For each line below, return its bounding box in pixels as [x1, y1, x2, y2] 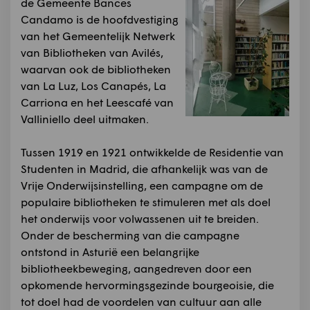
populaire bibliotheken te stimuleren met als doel [21, 194, 271, 208]
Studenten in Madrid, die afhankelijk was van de [21, 161, 268, 175]
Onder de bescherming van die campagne [21, 228, 239, 241]
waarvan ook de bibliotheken [21, 62, 171, 75]
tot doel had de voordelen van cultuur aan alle [21, 294, 262, 308]
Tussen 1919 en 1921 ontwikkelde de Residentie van [21, 145, 284, 158]
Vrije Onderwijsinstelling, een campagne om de [21, 178, 263, 192]
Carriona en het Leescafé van [21, 95, 174, 109]
